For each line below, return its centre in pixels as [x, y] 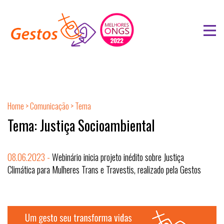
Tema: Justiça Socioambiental [81, 125]
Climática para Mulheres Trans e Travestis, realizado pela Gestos [104, 169]
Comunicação [49, 106]
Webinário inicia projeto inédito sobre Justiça [118, 157]
